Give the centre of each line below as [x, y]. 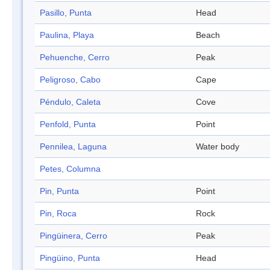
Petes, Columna [70, 169]
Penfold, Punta [68, 124]
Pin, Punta [59, 191]
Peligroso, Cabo [70, 80]
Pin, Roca [58, 214]
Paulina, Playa [67, 35]
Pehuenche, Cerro [75, 58]
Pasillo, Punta [66, 13]
